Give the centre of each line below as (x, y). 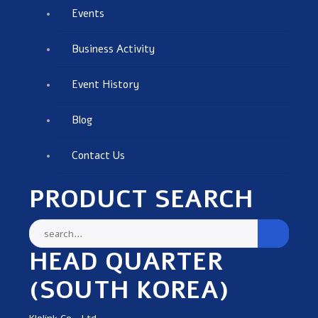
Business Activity (113, 49)
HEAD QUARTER (126, 261)
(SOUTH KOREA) (129, 290)
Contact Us (98, 155)
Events (88, 13)
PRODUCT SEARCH (142, 199)
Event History (105, 84)
